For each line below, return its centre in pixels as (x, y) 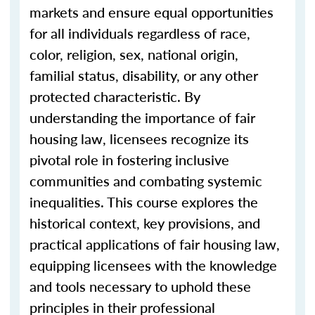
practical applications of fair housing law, (155, 244)
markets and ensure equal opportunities (152, 12)
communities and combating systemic (146, 181)
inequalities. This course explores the (144, 202)
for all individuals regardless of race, (140, 33)
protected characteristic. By (115, 96)
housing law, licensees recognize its (139, 139)
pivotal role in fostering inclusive (129, 160)
